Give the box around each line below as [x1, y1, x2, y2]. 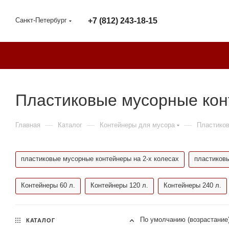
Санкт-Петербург [15, 16, 67, 24]
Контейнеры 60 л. [21, 181, 75, 189]
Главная [15, 121, 40, 129]
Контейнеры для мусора [100, 121, 175, 129]
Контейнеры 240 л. [164, 181, 221, 189]
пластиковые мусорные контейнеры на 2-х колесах [21, 155, 179, 163]
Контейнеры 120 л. [90, 181, 148, 189]
